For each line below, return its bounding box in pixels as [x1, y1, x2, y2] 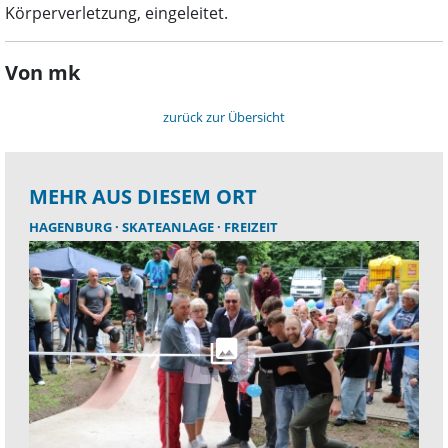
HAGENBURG [29, 218, 115, 236]
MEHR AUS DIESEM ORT [29, 183, 257, 210]
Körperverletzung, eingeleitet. [5, 2, 228, 24]
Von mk [5, 59, 80, 86]
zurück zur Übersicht [163, 108, 285, 126]
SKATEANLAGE [122, 218, 217, 236]
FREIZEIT [224, 218, 278, 236]
